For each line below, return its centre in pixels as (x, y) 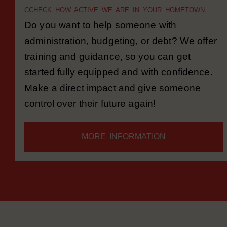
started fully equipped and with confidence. (119, 85)
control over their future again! (90, 117)
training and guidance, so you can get (107, 70)
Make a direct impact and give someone (112, 101)
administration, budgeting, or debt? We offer (121, 54)
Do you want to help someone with (101, 38)
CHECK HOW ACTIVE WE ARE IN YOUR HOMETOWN (117, 23)
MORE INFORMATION (124, 150)
